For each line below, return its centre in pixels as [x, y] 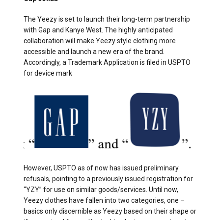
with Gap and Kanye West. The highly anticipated [98, 30]
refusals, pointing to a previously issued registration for [108, 179]
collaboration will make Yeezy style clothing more [100, 41]
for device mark [48, 73]
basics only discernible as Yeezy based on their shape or [110, 211]
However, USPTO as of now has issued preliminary [101, 168]
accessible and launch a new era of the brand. [94, 51]
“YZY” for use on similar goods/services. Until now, [101, 189]
